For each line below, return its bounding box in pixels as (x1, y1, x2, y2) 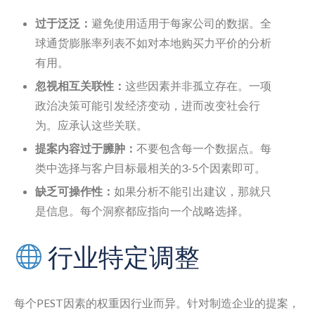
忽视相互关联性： (35, 79, 125, 92)
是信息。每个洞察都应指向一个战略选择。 (35, 204, 249, 217)
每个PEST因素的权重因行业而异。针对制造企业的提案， (14, 296, 300, 309)
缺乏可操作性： (35, 184, 114, 198)
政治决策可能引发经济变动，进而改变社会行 (35, 98, 260, 112)
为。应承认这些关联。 (35, 118, 148, 131)
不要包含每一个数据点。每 (136, 141, 271, 155)
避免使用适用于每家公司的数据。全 (91, 16, 271, 30)
